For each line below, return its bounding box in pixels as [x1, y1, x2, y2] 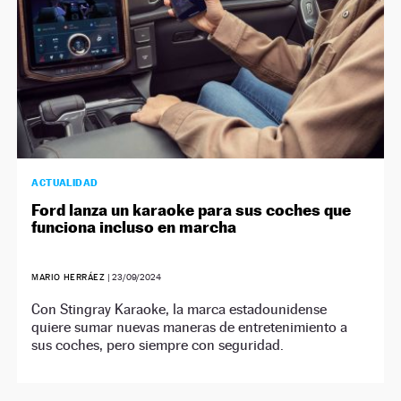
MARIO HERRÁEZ [31, 272, 108, 283]
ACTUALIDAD [31, 176, 98, 190]
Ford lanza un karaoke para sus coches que [31, 200, 352, 220]
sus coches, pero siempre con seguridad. [31, 337, 285, 354]
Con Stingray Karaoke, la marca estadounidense [31, 301, 328, 319]
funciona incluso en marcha [31, 218, 237, 237]
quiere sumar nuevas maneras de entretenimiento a [31, 319, 348, 337]
